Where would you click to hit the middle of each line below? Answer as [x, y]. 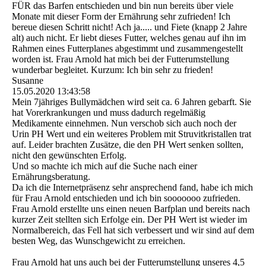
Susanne [28, 81]
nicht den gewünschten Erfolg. [69, 156]
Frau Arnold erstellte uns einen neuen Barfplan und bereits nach [131, 209]
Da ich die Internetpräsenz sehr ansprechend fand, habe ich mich [132, 188]
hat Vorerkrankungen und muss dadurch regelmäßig [109, 113]
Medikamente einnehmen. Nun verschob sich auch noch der [124, 123]
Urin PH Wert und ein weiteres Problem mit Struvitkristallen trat [132, 134]
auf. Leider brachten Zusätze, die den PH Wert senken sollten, [128, 145]
